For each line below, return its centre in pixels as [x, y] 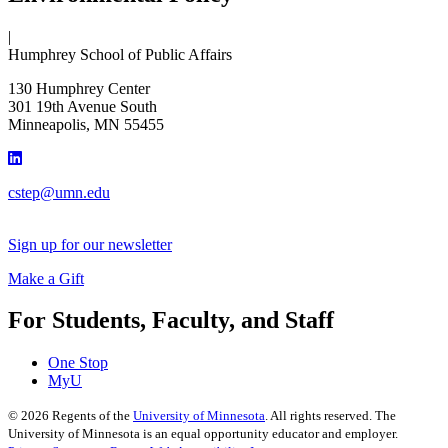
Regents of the [91, 416]
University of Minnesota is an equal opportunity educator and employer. [203, 434]
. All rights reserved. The [330, 416]
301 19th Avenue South [82, 106]
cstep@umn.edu [59, 192]
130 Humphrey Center [79, 88]
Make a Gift [46, 278]
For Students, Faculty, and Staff [171, 320]
